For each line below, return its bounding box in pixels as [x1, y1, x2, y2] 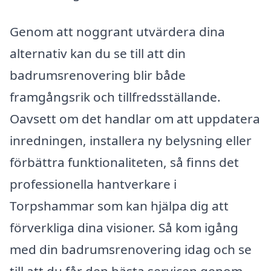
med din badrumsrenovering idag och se [10, 241, 252, 258]
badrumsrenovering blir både [10, 67, 186, 84]
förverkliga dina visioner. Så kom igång [10, 219, 238, 237]
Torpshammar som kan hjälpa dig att [10, 197, 229, 215]
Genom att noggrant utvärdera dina [10, 23, 225, 41]
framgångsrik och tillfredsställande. [10, 88, 221, 106]
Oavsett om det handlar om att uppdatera [10, 110, 260, 128]
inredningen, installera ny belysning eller [10, 132, 252, 149]
